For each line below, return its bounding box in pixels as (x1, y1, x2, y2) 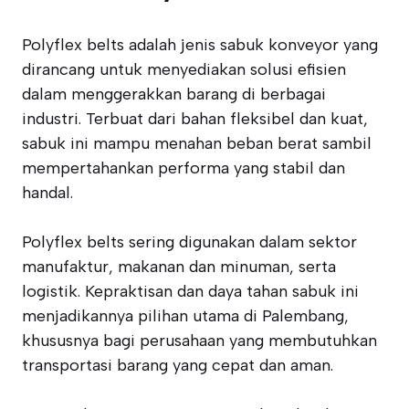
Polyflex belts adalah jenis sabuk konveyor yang (22, 35, 378, 55)
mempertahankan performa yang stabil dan (22, 158, 345, 178)
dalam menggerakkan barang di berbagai (22, 84, 326, 104)
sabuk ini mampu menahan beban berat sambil (22, 133, 372, 153)
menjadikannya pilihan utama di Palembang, (22, 306, 349, 326)
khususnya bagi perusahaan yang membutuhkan (22, 330, 377, 351)
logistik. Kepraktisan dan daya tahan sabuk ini (22, 281, 359, 301)
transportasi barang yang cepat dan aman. (22, 355, 333, 375)
